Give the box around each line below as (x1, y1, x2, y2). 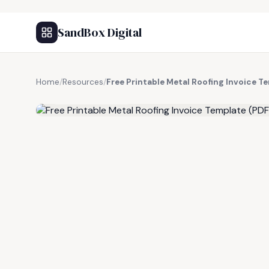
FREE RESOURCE (64, 91, 127, 100)
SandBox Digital (58, 24, 142, 41)
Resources (62, 77, 103, 87)
